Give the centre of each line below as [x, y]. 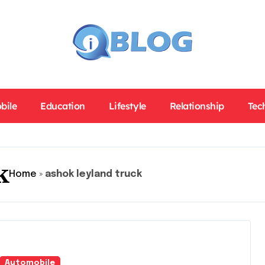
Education [63, 106]
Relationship [197, 106]
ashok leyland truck [93, 174]
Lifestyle [127, 106]
